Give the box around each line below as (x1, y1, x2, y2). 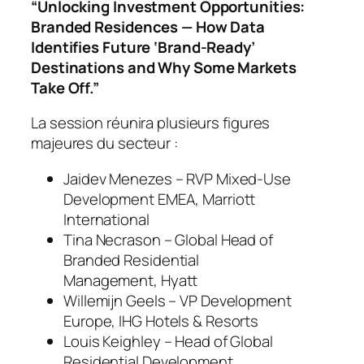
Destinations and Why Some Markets (31, 56, 297, 78)
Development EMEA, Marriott (63, 188, 256, 210)
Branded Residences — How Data (31, 15, 266, 37)
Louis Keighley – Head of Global (63, 330, 273, 352)
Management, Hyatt (63, 269, 198, 291)
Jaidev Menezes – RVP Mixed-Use (63, 167, 291, 189)
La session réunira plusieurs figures (31, 112, 271, 134)
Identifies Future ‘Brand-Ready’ (31, 36, 255, 58)
